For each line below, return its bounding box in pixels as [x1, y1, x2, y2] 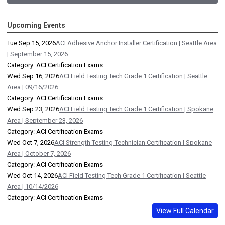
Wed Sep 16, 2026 [7, 72, 59, 80]
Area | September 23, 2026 [7, 117, 83, 125]
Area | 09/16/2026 [7, 83, 58, 91]
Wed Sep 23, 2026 [7, 105, 59, 114]
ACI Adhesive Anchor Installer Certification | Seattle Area [56, 39, 217, 47]
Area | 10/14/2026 [7, 183, 58, 191]
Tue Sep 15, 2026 [7, 39, 56, 47]
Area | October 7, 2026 [7, 150, 71, 158]
